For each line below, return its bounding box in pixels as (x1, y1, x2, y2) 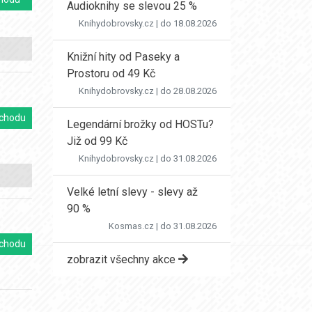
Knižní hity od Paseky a (67, 50, 180, 63)
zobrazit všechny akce (67, 253, 178, 266)
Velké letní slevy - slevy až (67, 185, 198, 198)
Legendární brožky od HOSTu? (67, 118, 214, 131)
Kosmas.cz (109, 221, 154, 231)
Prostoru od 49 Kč (67, 67, 155, 80)
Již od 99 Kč (67, 134, 127, 148)
